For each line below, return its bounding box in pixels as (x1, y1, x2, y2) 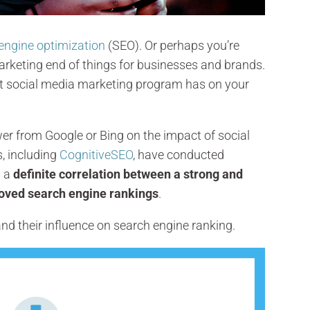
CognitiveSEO (60, 147, 134, 162)
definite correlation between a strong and (13, 166, 244, 181)
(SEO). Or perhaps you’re (105, 37, 240, 53)
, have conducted (133, 147, 225, 162)
